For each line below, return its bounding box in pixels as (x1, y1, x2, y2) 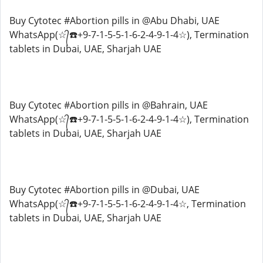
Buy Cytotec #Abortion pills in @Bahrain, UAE (9, 99, 208, 112)
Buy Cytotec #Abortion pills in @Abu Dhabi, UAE (9, 14, 220, 27)
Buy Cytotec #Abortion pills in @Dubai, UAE (9, 183, 200, 196)
